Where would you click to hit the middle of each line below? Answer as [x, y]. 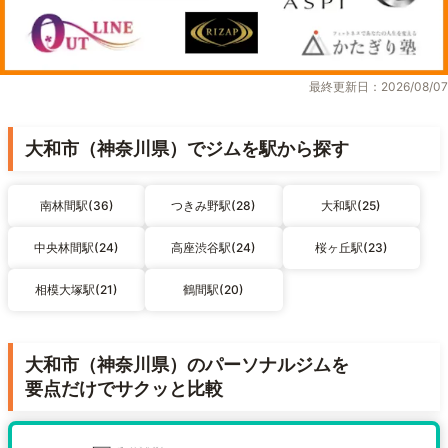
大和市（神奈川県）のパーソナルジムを [187, 365]
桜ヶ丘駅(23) [351, 248]
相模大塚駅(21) [77, 290]
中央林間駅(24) [77, 248]
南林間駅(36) [76, 206]
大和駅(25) [351, 206]
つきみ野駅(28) [214, 206]
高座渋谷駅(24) [214, 248]
